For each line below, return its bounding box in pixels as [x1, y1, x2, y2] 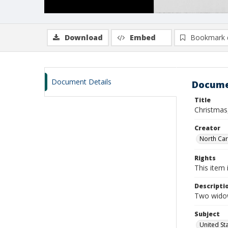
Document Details [51, 77, 111, 87]
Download [65, 33, 103, 42]
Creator [194, 124, 220, 132]
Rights [194, 154, 216, 162]
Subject [194, 210, 220, 218]
